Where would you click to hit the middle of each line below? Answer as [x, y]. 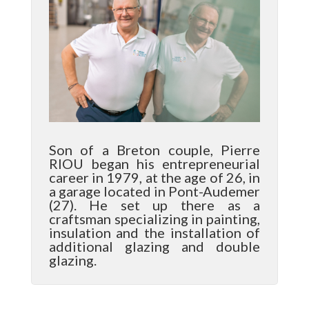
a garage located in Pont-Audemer [154, 191]
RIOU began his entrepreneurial [154, 164]
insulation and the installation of [154, 233]
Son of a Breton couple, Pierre [154, 150]
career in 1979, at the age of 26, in [154, 178]
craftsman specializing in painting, [154, 219]
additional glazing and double [154, 247]
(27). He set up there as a [154, 205]
